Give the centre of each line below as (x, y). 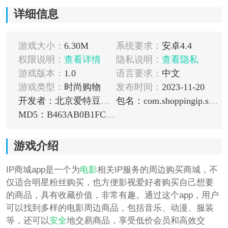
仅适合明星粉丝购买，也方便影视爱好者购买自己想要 (110, 182)
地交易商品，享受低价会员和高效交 (136, 220)
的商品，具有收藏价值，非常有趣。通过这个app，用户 (112, 195)
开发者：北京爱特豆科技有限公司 (105, 101)
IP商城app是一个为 (43, 169)
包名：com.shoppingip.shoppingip (213, 101)
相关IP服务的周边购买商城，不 (157, 169)
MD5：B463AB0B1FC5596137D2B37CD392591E (110, 115)
